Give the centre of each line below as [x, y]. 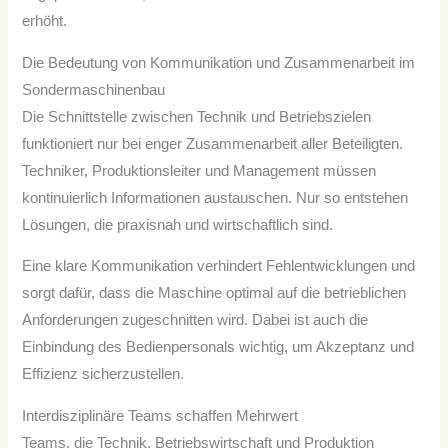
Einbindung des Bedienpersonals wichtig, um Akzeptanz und [218, 347]
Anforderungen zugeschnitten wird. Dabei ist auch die [195, 320]
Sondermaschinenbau [94, 89]
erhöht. [45, 21]
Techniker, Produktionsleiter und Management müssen [199, 170]
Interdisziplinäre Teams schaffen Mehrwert [160, 416]
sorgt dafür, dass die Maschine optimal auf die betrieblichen [214, 293]
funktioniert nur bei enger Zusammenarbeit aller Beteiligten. [213, 143]
